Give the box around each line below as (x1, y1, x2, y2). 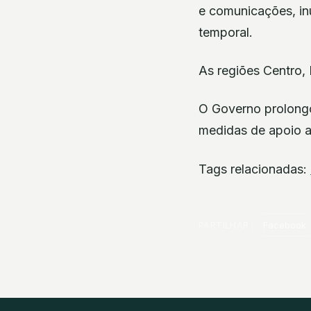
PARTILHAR (199, 219, 249, 230)
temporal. (199, 24, 253, 40)
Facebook (263, 219, 307, 230)
